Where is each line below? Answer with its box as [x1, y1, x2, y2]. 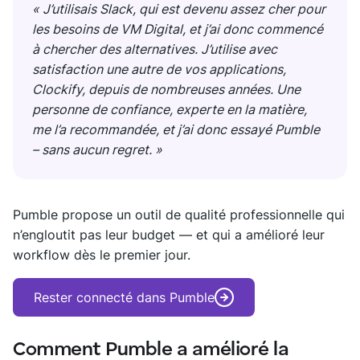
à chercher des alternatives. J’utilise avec [32, 40, 277, 57]
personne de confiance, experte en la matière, [32, 100, 307, 117]
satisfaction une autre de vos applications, [32, 60, 286, 77]
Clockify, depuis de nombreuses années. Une [32, 80, 301, 97]
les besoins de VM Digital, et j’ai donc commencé [32, 20, 323, 37]
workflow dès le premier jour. [13, 246, 190, 263]
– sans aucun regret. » [32, 141, 162, 157]
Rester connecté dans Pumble [34, 288, 215, 305]
